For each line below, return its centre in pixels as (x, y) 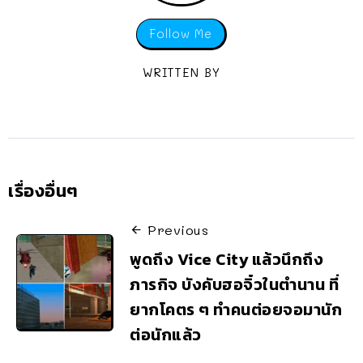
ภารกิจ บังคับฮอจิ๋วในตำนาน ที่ (234, 285)
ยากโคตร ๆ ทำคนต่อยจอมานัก (236, 310)
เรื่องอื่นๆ (43, 190)
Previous (178, 229)
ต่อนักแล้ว (166, 335)
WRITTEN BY (181, 72)
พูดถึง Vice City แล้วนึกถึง (226, 260)
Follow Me (181, 33)
